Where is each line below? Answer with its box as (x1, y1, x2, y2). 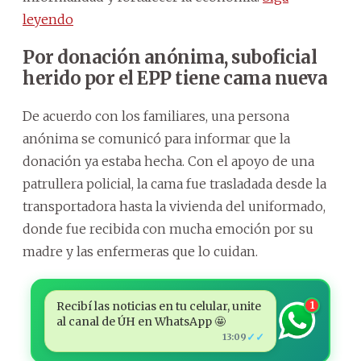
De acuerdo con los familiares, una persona (23, 107, 289, 124)
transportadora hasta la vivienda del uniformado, (23, 197, 326, 214)
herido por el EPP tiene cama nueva (23, 66, 327, 89)
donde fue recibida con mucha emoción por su (23, 220, 313, 237)
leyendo (23, 10, 73, 27)
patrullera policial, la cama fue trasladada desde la (23, 175, 326, 192)
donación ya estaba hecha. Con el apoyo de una (23, 152, 314, 169)
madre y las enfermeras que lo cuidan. (23, 243, 258, 259)
